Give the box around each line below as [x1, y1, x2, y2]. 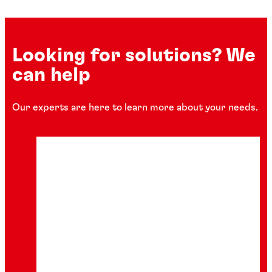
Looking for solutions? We [12, 46, 256, 66]
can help [12, 65, 90, 85]
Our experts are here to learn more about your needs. [12, 102, 258, 112]
